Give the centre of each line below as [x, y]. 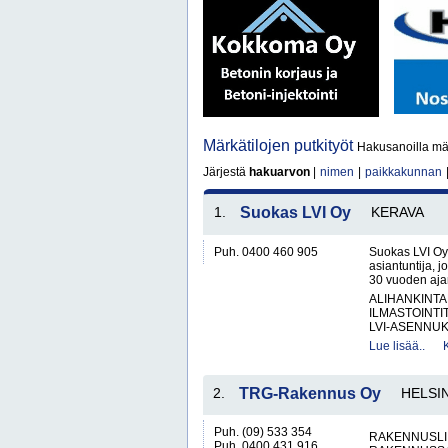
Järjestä [226, 172]
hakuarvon [279, 172]
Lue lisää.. [397, 346]
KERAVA [397, 212]
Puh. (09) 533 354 [263, 432]
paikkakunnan [403, 172]
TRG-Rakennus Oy [310, 393]
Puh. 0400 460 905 [266, 252]
